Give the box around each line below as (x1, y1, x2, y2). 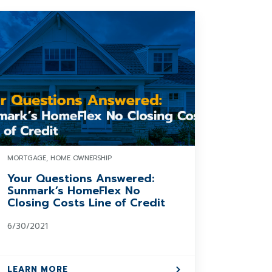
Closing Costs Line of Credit (7, 194, 166, 211)
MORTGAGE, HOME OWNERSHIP (7, 153, 112, 163)
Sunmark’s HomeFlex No (7, 182, 141, 199)
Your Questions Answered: (7, 170, 155, 187)
